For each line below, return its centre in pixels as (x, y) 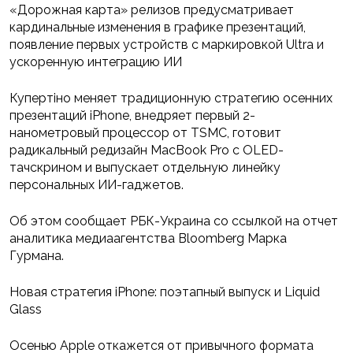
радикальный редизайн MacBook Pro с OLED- (147, 150)
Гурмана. (37, 256)
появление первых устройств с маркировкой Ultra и (167, 45)
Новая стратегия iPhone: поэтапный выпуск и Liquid (165, 292)
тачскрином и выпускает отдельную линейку (145, 168)
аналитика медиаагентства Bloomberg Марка (148, 239)
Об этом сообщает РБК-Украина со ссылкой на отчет (174, 221)
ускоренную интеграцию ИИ (96, 62)
